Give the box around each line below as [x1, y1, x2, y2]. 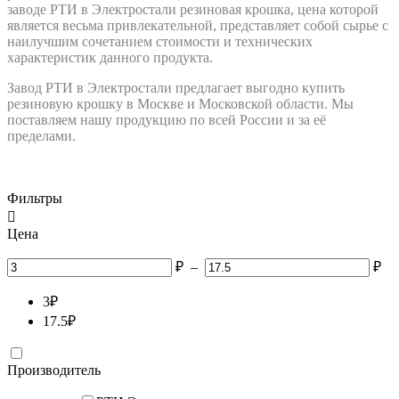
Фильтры [7, 191, 62, 207]
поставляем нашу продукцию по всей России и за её [7, 112, 326, 128]
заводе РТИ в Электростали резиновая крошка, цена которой [7, 2, 379, 18]
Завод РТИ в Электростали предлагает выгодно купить [7, 80, 345, 96]
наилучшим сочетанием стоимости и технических [7, 34, 313, 50]
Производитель [7, 362, 101, 379]
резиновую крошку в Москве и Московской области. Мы [7, 96, 354, 112]
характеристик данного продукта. [7, 50, 213, 66]
